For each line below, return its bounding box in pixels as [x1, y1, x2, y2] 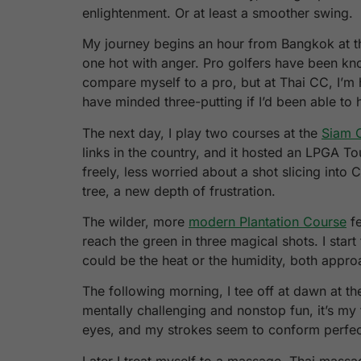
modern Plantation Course [189, 214, 346, 230]
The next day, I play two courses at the [82, 124, 322, 141]
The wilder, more [82, 214, 189, 230]
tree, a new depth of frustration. [82, 182, 276, 199]
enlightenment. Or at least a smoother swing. [82, 4, 353, 21]
